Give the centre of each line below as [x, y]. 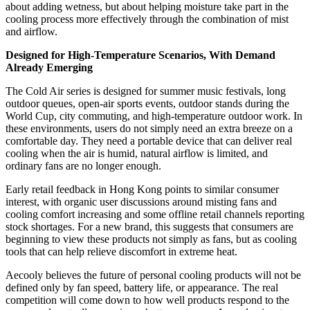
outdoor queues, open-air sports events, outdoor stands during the [147, 104]
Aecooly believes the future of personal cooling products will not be [153, 275]
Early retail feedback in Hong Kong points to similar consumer [142, 190]
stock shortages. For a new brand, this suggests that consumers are [149, 227]
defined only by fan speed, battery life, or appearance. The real [142, 288]
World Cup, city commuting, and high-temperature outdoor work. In [154, 116]
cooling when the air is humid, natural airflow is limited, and [137, 154]
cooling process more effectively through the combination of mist [147, 19]
